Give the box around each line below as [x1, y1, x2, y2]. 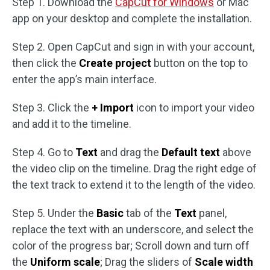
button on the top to [151, 57, 248, 69]
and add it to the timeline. [12, 118, 131, 130]
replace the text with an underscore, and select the [12, 223, 254, 236]
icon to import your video [134, 101, 254, 114]
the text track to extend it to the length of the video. [12, 178, 256, 191]
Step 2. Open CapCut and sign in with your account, [12, 40, 254, 53]
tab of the [126, 207, 174, 219]
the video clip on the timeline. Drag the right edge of [12, 162, 257, 175]
